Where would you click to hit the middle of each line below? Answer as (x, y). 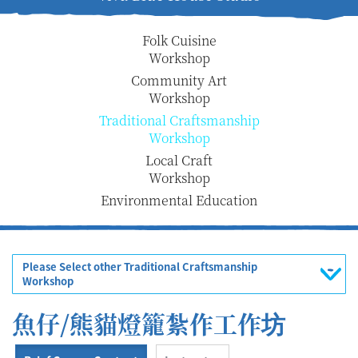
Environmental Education (179, 200)
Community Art (179, 80)
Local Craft (179, 160)
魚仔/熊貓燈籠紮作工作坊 (149, 322)
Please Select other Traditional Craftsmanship (140, 266)
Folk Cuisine (179, 40)
